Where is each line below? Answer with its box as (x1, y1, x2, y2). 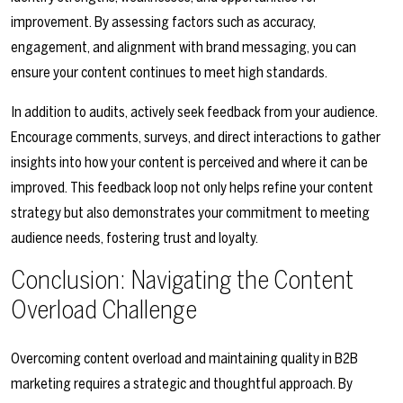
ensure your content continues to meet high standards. (11, 64, 327, 82)
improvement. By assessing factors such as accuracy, (11, 13, 316, 31)
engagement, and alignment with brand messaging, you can (11, 39, 356, 57)
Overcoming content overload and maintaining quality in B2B (11, 350, 358, 368)
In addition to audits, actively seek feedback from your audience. (11, 103, 378, 121)
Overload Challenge (11, 294, 197, 326)
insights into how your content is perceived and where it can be (11, 154, 368, 172)
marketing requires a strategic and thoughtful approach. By (11, 375, 353, 393)
